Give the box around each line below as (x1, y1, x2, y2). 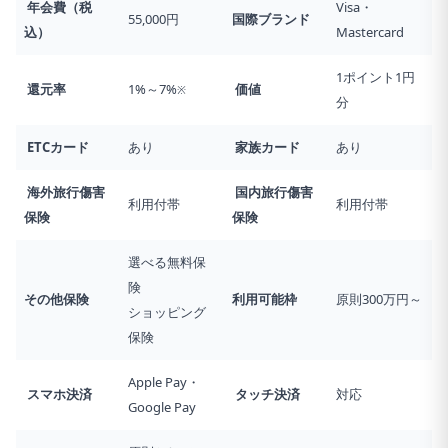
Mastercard (336, 22, 404, 41)
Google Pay (128, 397, 196, 416)
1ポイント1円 (336, 67, 415, 86)
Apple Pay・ (128, 372, 200, 391)
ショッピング (128, 302, 206, 321)
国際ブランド (232, 9, 310, 28)
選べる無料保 (128, 252, 206, 271)
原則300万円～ (336, 289, 422, 308)
